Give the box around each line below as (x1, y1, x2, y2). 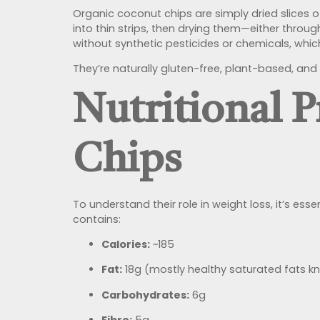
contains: (73, 211, 121, 226)
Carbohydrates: (101, 287, 189, 302)
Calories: (101, 236, 150, 251)
